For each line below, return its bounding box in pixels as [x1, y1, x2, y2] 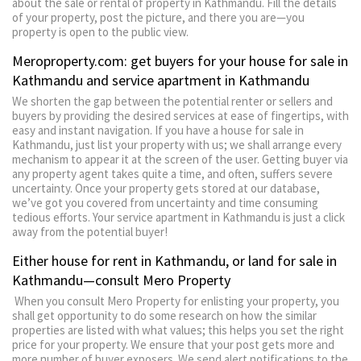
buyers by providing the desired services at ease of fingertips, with [12, 108, 349, 123]
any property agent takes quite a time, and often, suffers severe [12, 166, 333, 181]
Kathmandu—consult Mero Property [12, 271, 230, 289]
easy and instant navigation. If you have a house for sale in [12, 122, 304, 138]
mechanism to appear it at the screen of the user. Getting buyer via [12, 151, 348, 167]
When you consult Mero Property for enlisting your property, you [12, 293, 339, 309]
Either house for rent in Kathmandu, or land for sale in [12, 251, 337, 270]
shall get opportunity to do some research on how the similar [12, 308, 317, 323]
